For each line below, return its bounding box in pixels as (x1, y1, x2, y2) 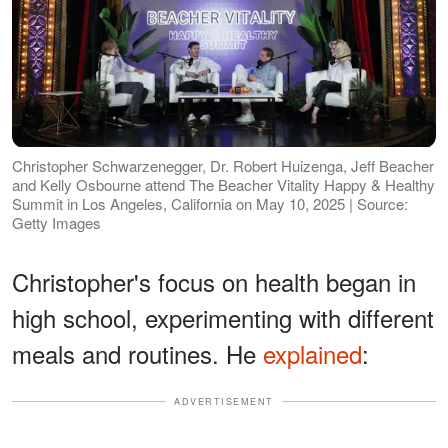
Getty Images (12, 211, 101, 233)
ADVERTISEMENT (174, 394, 274, 408)
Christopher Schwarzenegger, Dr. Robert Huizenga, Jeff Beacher (12, 154, 434, 176)
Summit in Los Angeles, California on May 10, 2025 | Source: (12, 192, 408, 214)
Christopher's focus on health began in (12, 263, 416, 299)
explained (263, 335, 362, 371)
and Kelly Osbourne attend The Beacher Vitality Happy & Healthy (12, 173, 435, 195)
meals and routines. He (12, 335, 263, 371)
